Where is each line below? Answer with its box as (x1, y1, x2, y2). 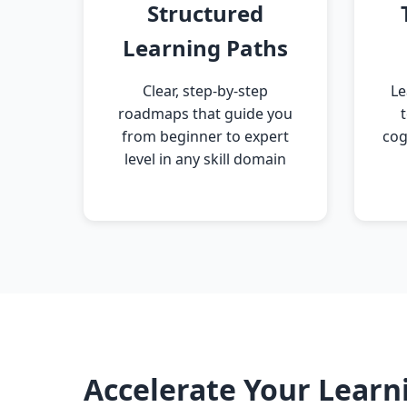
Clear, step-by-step (142, 81, 268, 101)
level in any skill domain (124, 149, 286, 169)
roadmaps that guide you (117, 104, 293, 124)
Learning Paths (122, 33, 288, 63)
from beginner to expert (121, 126, 289, 146)
